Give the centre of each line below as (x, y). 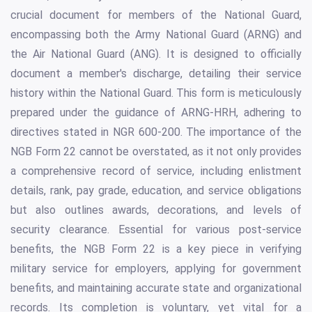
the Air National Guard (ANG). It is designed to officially (156, 54)
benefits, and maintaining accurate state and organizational (156, 288)
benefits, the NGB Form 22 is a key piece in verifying (156, 249)
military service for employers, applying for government (156, 269)
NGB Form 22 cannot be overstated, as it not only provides (156, 152)
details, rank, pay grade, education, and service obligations (156, 191)
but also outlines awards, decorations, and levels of (156, 210)
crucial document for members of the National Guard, (156, 15)
